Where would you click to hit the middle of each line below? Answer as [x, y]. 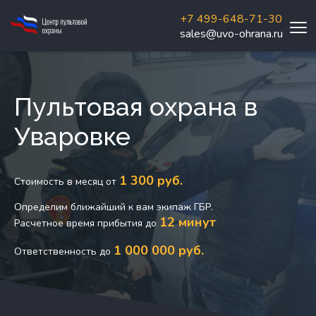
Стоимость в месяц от [67, 182]
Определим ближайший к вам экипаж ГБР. [114, 207]
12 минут [188, 222]
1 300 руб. [151, 181]
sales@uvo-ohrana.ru [231, 34]
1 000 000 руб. [159, 250]
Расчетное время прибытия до [87, 223]
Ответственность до [64, 251]
